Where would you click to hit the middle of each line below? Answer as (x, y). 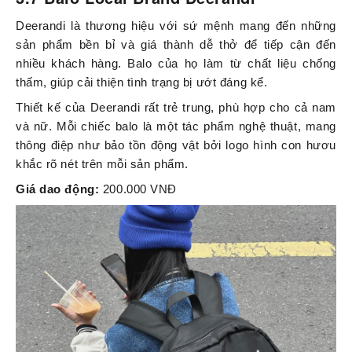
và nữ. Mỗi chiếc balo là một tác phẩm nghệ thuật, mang (176, 126)
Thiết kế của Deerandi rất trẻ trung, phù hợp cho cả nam (176, 108)
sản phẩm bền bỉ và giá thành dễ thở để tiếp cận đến (176, 45)
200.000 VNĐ (140, 189)
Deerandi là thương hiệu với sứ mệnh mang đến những (176, 26)
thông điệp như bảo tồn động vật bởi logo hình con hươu (176, 145)
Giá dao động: (59, 189)
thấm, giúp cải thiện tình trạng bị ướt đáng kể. (142, 82)
